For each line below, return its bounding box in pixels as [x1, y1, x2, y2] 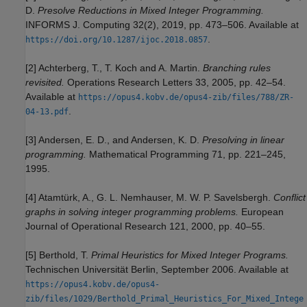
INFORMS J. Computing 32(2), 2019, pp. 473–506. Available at [25, 19, 299, 31]
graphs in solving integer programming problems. [25, 206, 238, 218]
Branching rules [203, 62, 271, 74]
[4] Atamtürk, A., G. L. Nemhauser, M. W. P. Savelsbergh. [25, 192, 273, 204]
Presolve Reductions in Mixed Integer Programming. [38, 5, 264, 16]
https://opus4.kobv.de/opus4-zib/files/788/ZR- [78, 93, 294, 103]
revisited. [25, 77, 64, 88]
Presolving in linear [202, 134, 284, 146]
